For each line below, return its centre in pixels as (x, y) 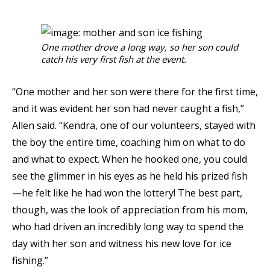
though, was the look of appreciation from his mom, (130, 210)
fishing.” (30, 261)
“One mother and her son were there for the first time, (135, 92)
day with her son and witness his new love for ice (122, 244)
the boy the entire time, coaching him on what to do (129, 143)
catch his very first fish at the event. (114, 59)
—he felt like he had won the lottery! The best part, (127, 193)
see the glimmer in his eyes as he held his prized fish (130, 176)
